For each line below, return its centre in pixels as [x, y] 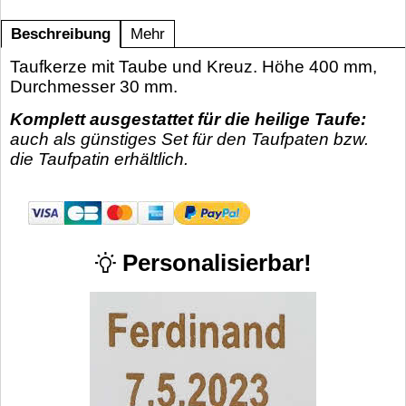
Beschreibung [61, 34]
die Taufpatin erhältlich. [99, 159]
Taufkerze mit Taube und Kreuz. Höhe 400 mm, [193, 66]
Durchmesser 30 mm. [94, 86]
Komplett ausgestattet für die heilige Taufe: [188, 120]
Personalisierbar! [213, 262]
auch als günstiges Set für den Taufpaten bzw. [189, 140]
